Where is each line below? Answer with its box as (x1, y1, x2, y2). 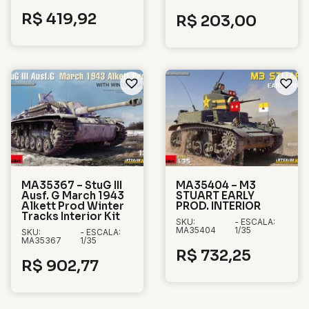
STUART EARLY (176, 189, 255, 203)
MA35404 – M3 (176, 179, 256, 192)
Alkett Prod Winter (21, 199, 124, 213)
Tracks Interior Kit (21, 210, 120, 223)
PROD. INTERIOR (176, 199, 261, 213)
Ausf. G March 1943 (21, 189, 124, 203)
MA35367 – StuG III (21, 179, 122, 192)
